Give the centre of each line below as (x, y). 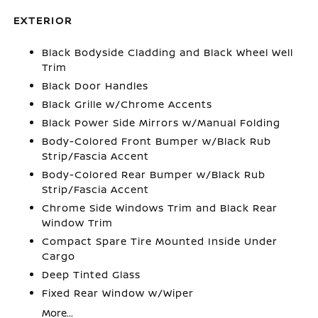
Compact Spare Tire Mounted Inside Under (160, 241)
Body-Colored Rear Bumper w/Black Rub (154, 174)
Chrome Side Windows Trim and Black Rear (160, 207)
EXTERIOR (43, 20)
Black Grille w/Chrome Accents (127, 104)
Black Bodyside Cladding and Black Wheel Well (168, 52)
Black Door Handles (95, 85)
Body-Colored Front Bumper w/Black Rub (157, 141)
